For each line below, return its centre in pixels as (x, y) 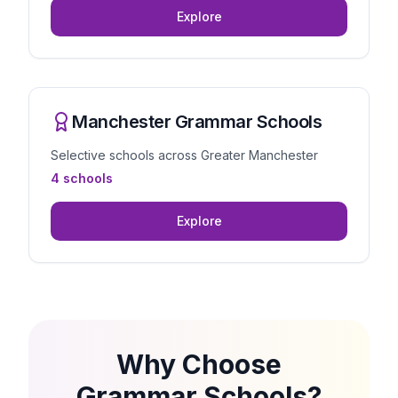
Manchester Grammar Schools (197, 122)
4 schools (82, 178)
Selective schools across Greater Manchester (184, 155)
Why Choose (199, 364)
